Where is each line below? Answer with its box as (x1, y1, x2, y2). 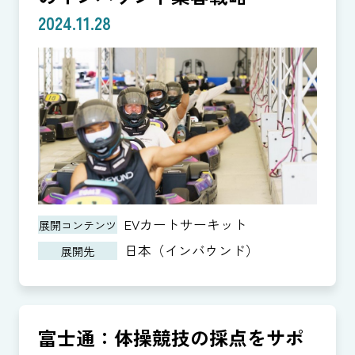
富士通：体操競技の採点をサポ (37, 323, 304, 352)
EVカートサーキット (124, 215, 248, 235)
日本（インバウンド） (124, 240, 260, 260)
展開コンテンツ (38, 216, 116, 234)
